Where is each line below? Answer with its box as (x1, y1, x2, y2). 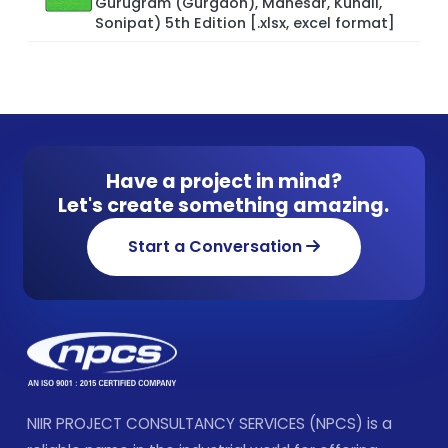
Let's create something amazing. (58, 191, 390, 219)
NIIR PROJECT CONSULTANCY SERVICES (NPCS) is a (27, 413, 392, 435)
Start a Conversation (127, 234, 306, 258)
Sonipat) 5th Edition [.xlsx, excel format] (95, 12, 395, 33)
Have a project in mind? (105, 167, 342, 195)
